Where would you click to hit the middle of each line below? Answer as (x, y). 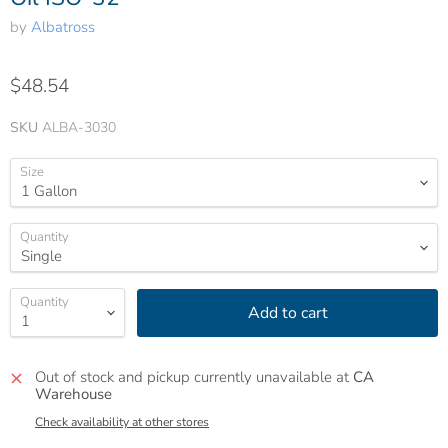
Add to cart (287, 312)
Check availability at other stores (122, 422)
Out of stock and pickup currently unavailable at (194, 377)
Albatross (63, 27)
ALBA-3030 (79, 128)
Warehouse (73, 394)
